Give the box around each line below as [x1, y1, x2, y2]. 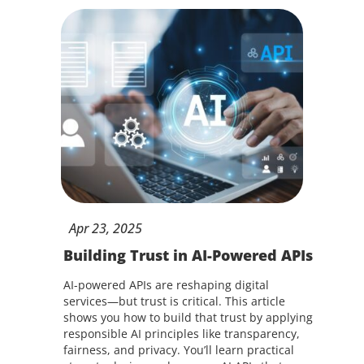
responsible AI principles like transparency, [63, 326, 300, 341]
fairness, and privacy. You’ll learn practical [63, 342, 294, 357]
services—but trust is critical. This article [63, 293, 285, 309]
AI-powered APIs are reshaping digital [63, 277, 269, 292]
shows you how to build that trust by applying [63, 310, 313, 325]
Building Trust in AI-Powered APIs [63, 245, 313, 265]
